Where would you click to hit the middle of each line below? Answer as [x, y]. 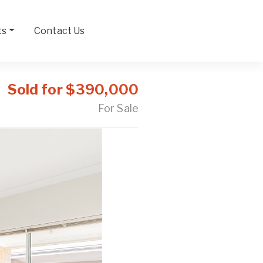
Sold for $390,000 [73, 90]
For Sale [118, 108]
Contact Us [60, 31]
